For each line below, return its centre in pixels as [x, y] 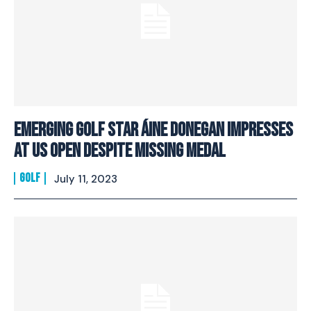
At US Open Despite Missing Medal [120, 151]
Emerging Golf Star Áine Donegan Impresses [153, 130]
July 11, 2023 [86, 179]
